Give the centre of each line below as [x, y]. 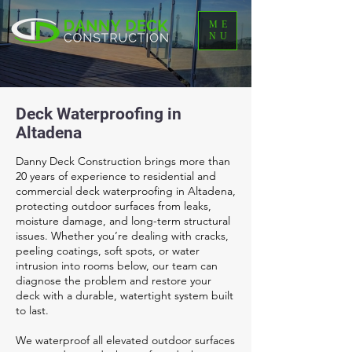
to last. [32, 310]
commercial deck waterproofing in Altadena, [126, 191]
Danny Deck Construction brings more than [123, 161]
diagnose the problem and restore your [114, 280]
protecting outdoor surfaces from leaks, [114, 206]
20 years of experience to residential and [116, 176]
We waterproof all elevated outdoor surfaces [125, 340]
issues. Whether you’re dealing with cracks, [122, 236]
